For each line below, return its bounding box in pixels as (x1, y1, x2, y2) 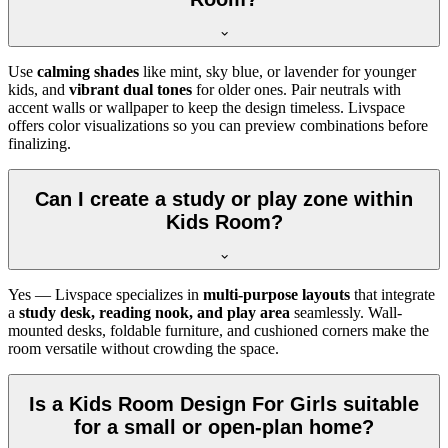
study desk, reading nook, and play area (19, 303, 290, 321)
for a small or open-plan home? (74, 416, 374, 439)
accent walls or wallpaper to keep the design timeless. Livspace (8, 98, 405, 116)
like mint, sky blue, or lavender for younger (139, 62, 416, 80)
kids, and (8, 80, 69, 98)
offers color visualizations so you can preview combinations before (8, 116, 428, 134)
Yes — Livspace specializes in (8, 285, 203, 303)
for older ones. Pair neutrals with (192, 80, 401, 98)
